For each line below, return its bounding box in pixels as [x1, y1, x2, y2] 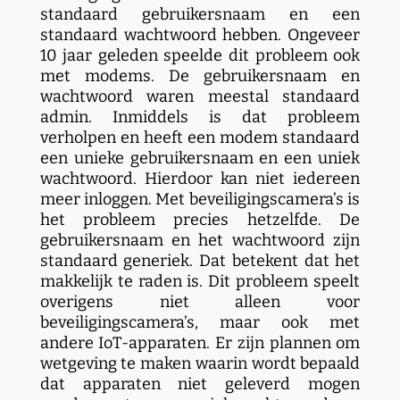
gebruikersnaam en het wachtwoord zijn [39, 230, 361, 250]
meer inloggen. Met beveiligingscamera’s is [39, 189, 361, 209]
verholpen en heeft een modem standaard [39, 128, 361, 147]
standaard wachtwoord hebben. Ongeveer [39, 25, 361, 45]
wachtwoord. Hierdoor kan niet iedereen [39, 169, 361, 188]
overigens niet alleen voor [39, 292, 361, 312]
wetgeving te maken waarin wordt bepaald [39, 354, 361, 373]
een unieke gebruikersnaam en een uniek [39, 148, 361, 168]
